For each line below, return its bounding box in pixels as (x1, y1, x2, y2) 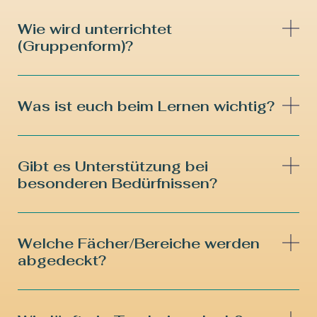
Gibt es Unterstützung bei (18, 157, 208, 176)
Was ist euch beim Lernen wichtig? (18, 97, 275, 116)
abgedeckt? (18, 251, 106, 270)
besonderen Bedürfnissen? (18, 174, 217, 193)
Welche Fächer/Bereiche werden (18, 234, 260, 253)
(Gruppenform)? (18, 37, 133, 56)
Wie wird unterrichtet (18, 20, 172, 39)
